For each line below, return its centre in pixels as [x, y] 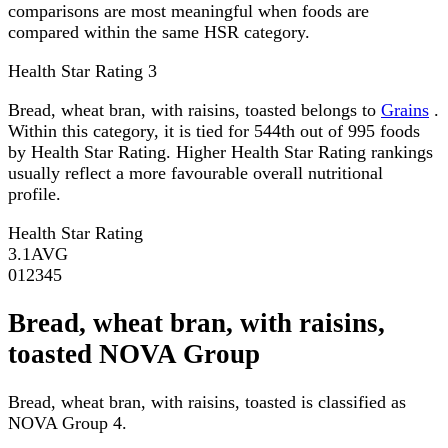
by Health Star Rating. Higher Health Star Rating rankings [220, 151]
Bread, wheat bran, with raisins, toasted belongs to [194, 109]
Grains [405, 109]
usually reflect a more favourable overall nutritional [195, 172]
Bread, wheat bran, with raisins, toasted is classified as [207, 402]
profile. [34, 193]
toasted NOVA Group [134, 354]
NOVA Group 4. [67, 423]
